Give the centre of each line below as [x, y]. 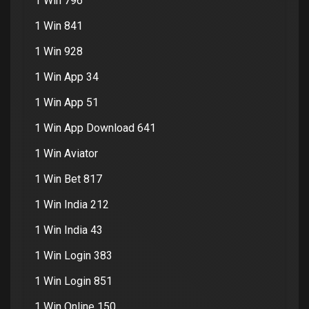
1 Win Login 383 [73, 256]
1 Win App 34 [67, 77]
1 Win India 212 [72, 205]
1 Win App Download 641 [95, 128]
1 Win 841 [59, 26]
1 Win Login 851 [73, 281]
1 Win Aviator [66, 154]
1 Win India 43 [69, 230]
